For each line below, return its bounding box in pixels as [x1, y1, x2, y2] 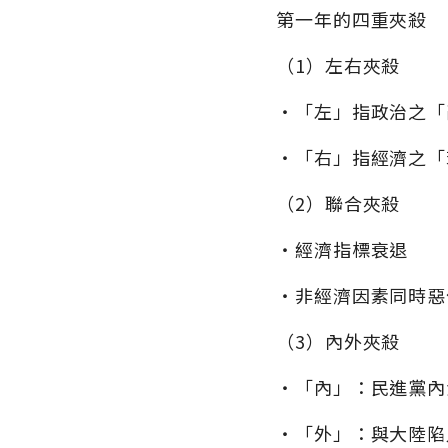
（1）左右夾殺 [276, 52, 401, 79]
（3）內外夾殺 [276, 328, 401, 355]
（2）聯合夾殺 [276, 190, 401, 217]
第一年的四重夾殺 [276, 6, 428, 33]
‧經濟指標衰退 [276, 236, 409, 263]
